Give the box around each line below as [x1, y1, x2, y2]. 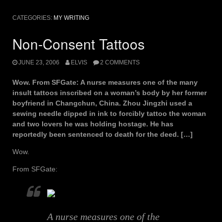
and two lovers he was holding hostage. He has [12, 119, 173, 128]
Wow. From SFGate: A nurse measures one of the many [12, 78, 198, 86]
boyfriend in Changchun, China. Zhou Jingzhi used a [12, 99, 192, 107]
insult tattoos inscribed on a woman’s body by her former [12, 88, 207, 97]
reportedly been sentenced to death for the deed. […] [12, 130, 193, 138]
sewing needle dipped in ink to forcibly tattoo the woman [12, 109, 206, 117]
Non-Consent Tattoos [12, 34, 145, 54]
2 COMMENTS [100, 58, 140, 66]
